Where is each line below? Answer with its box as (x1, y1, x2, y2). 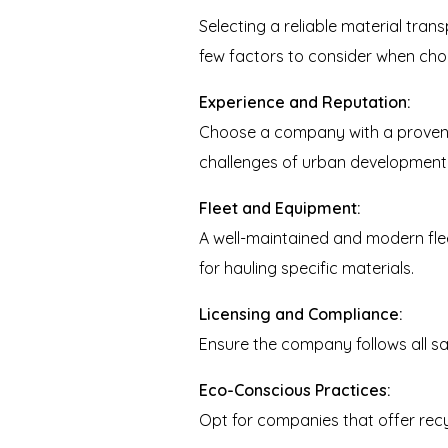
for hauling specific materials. (199, 258, 415, 279)
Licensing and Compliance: (199, 304, 404, 325)
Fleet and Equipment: (199, 198, 362, 219)
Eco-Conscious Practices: (199, 380, 392, 401)
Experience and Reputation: (199, 92, 412, 113)
